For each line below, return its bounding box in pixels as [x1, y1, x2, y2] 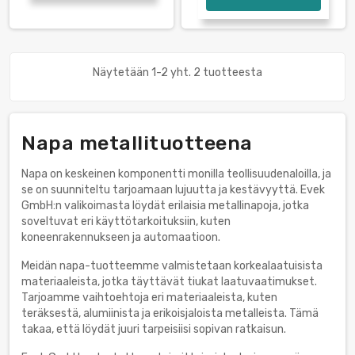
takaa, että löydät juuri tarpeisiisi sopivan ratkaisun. [21, 322, 286, 336]
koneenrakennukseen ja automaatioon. [21, 230, 220, 244]
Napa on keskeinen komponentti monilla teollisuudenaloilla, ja [21, 166, 331, 181]
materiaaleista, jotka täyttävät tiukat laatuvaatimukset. [21, 274, 317, 288]
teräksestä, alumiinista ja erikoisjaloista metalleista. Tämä [21, 306, 319, 320]
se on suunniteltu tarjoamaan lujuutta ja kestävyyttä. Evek [21, 182, 325, 197]
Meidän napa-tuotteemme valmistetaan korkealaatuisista [21, 258, 323, 273]
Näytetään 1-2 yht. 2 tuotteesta [93, 65, 262, 79]
